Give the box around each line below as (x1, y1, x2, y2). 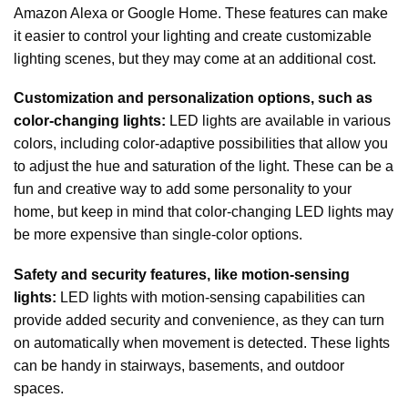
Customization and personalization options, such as (14, 90, 372, 107)
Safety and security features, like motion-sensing (14, 266, 350, 282)
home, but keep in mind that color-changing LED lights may (14, 204, 393, 220)
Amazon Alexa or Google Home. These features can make (14, 5, 388, 21)
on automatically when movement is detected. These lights (14, 334, 390, 351)
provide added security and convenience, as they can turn (14, 311, 384, 328)
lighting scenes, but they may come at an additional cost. (14, 50, 380, 66)
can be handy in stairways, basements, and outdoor (14, 357, 344, 373)
